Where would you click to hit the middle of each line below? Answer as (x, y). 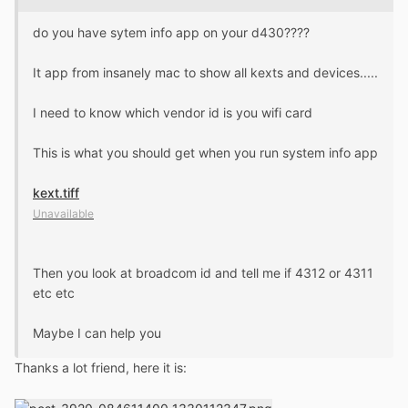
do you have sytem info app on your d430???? (171, 32)
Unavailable (63, 213)
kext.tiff (56, 192)
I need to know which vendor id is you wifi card (173, 112)
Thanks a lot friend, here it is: (101, 367)
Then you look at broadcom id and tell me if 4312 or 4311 (203, 272)
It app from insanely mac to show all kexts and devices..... (205, 72)
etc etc (54, 292)
